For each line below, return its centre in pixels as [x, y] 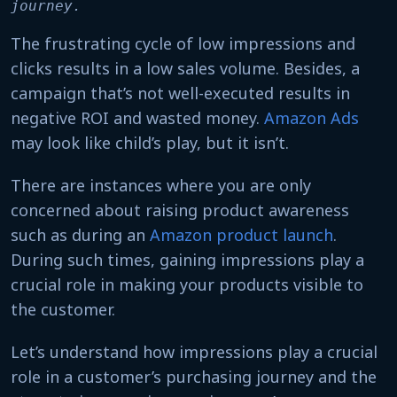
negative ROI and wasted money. [137, 118]
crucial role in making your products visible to [187, 284]
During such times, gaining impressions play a [187, 260]
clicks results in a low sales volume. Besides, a [185, 68]
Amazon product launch [241, 235]
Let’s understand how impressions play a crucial [194, 352]
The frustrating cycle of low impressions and [183, 43]
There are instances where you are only [161, 185]
